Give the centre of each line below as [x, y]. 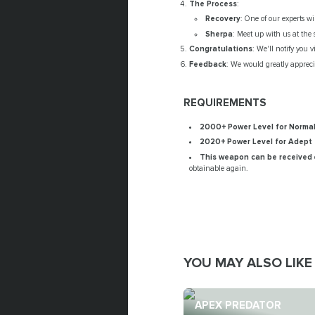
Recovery [223, 19]
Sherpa [219, 34]
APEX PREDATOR [238, 306]
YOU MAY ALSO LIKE [247, 263]
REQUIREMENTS [225, 103]
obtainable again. [219, 168]
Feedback [208, 64]
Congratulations [221, 49]
